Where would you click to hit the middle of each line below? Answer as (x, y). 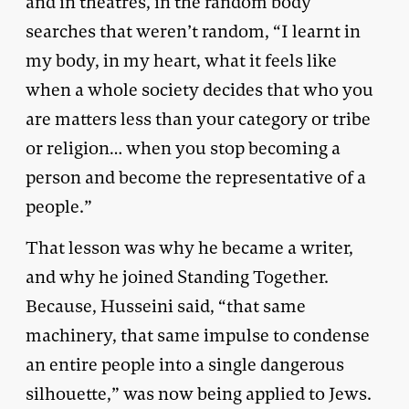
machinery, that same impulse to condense (198, 335)
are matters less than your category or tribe (198, 119)
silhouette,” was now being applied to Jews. (199, 393)
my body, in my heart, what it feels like (181, 60)
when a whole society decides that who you (199, 89)
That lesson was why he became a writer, (189, 247)
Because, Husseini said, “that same (166, 306)
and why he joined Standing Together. (177, 277)
